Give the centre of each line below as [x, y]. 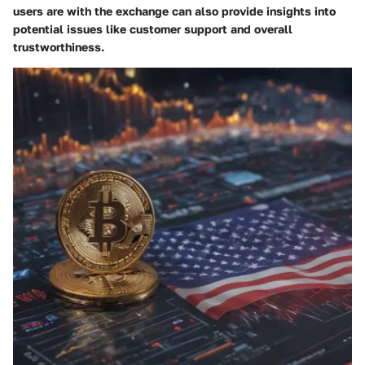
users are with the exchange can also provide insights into [174, 11]
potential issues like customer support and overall [153, 29]
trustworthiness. [59, 46]
